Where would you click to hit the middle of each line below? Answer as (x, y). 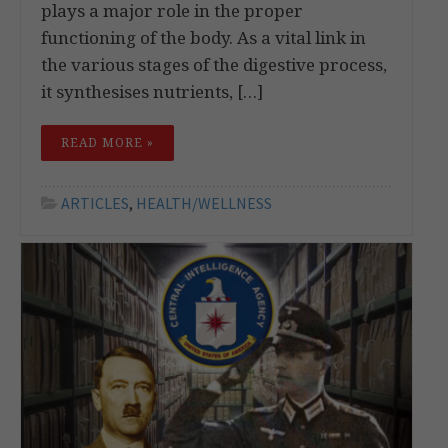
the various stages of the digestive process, (214, 64)
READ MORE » (107, 142)
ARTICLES (95, 202)
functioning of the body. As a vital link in (203, 37)
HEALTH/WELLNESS (204, 202)
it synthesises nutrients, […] (152, 91)
